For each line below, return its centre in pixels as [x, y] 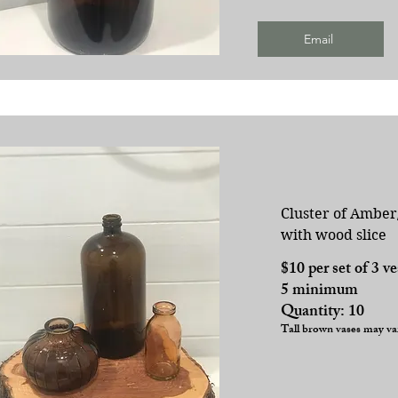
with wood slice [333, 235]
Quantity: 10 [322, 312]
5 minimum [319, 291]
